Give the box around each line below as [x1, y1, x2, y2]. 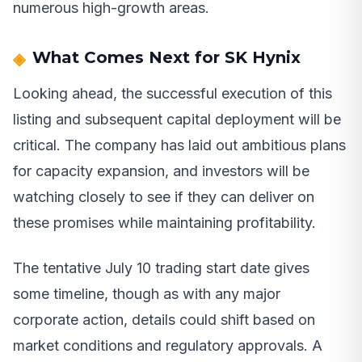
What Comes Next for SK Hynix [32, 48, 301, 68]
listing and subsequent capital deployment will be [13, 111, 341, 128]
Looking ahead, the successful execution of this [13, 85, 332, 103]
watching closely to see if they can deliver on [13, 188, 314, 206]
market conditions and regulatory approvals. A [13, 337, 322, 355]
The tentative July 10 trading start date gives [13, 259, 309, 277]
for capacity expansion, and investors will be [13, 162, 309, 180]
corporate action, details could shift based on [13, 311, 315, 329]
